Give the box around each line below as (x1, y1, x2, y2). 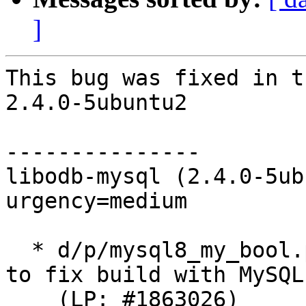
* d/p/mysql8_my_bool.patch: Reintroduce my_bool (5, 238, 31, 263)
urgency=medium (5, 189, 187, 214)
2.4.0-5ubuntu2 (5, 90, 187, 115)
